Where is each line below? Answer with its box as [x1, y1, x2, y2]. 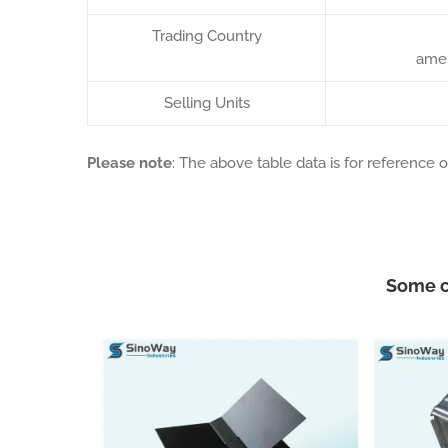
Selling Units [163, 94, 250, 112]
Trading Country [151, 27, 262, 45]
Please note [87, 154, 172, 172]
